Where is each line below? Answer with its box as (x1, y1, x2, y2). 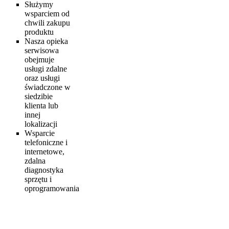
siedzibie (25, 91, 53, 101)
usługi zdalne (25, 64, 67, 73)
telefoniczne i (25, 138, 67, 147)
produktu (25, 27, 54, 36)
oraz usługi (25, 73, 60, 82)
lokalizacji (25, 119, 57, 128)
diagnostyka (25, 165, 63, 174)
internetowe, (25, 147, 64, 156)
